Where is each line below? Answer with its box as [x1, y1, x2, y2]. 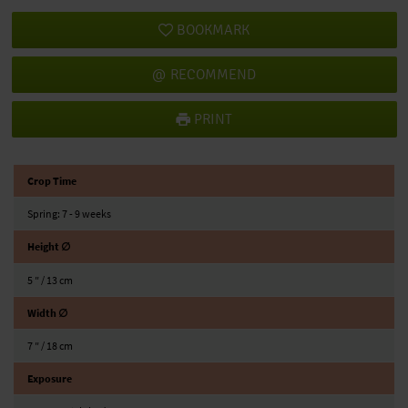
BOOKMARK [177, 21, 250, 38]
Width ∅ [27, 305, 67, 320]
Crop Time [27, 174, 76, 188]
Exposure [27, 372, 72, 386]
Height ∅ [27, 240, 70, 254]
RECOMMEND [169, 66, 256, 83]
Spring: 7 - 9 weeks [27, 207, 111, 221]
